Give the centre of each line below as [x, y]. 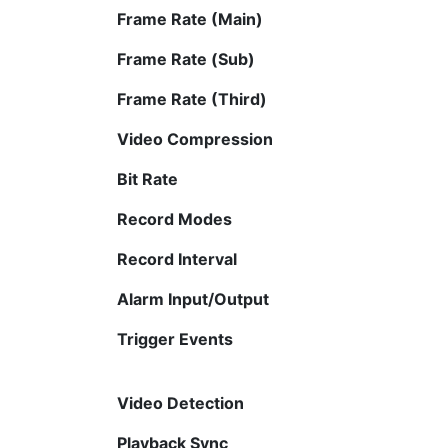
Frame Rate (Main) [190, 18]
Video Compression [195, 138]
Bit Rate [147, 178]
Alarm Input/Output [193, 298]
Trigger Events [175, 338]
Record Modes [174, 218]
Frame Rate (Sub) [186, 58]
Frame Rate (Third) [192, 98]
